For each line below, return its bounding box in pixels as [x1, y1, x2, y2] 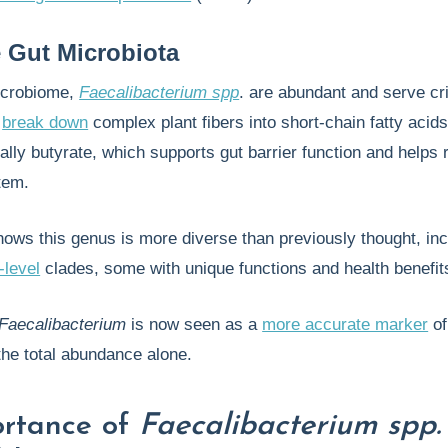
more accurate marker [262, 315, 429, 334]
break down [2, 113, 89, 132]
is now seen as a [126, 315, 263, 334]
